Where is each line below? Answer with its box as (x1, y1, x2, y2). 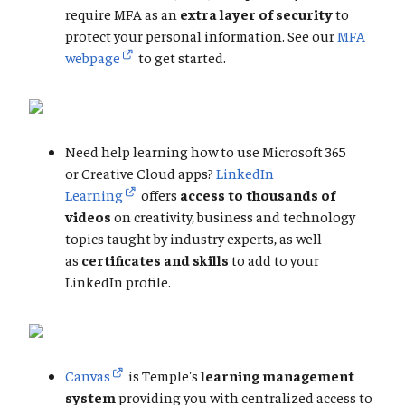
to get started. (136, 48, 226, 67)
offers (138, 185, 180, 204)
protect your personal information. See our (65, 26, 337, 45)
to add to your (231, 250, 319, 269)
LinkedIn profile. (65, 272, 171, 291)
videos (65, 207, 111, 226)
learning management (198, 366, 354, 385)
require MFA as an (65, 5, 180, 24)
